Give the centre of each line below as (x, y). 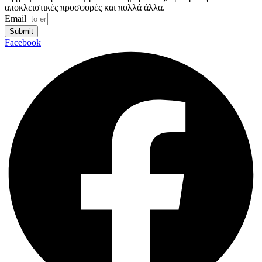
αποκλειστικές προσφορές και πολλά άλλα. (85, 7)
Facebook (23, 42)
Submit (21, 31)
